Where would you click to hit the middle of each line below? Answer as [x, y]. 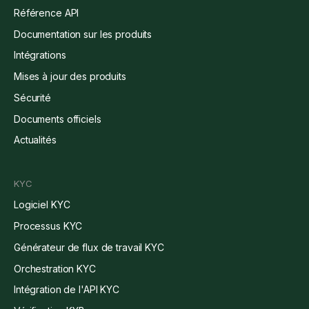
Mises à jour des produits [70, 77]
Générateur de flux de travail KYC [89, 247]
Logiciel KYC [42, 205]
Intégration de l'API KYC [67, 290]
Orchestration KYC [55, 268]
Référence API [47, 12]
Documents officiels [58, 119]
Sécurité [32, 97]
